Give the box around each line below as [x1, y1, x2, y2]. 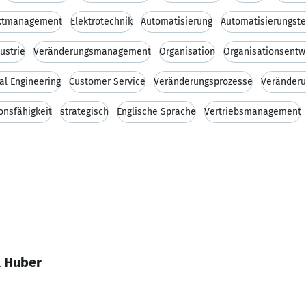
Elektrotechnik [70, 16, 133, 27]
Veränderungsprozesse [154, 76, 253, 87]
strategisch [60, 106, 109, 117]
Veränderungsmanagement [33, 46, 151, 57]
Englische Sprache [117, 106, 196, 117]
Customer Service [69, 76, 145, 87]
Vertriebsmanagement [204, 106, 301, 117]
